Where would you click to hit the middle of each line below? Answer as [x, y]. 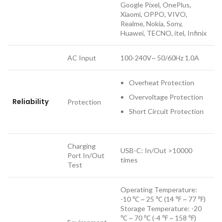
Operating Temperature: [159, 189]
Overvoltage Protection [166, 97]
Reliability [30, 101]
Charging [82, 146]
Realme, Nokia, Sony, [152, 23]
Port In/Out [86, 155]
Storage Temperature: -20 [161, 208]
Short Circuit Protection [166, 111]
